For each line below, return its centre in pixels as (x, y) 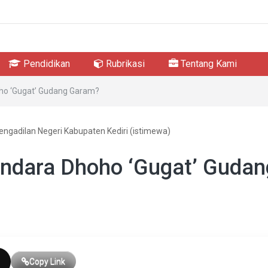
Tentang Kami (208, 63)
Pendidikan (45, 63)
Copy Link (47, 261)
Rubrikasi (124, 63)
